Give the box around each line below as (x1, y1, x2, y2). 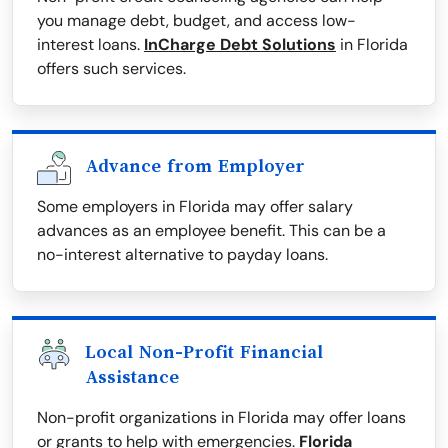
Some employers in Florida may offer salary (37, 196, 353, 218)
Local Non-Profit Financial (85, 342, 323, 363)
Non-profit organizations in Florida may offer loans (37, 407, 406, 429)
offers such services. (37, 58, 186, 80)
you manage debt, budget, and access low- (37, 10, 356, 32)
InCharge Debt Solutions (144, 34, 336, 56)
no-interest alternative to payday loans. (37, 244, 328, 266)
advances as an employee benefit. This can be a (37, 220, 386, 242)
